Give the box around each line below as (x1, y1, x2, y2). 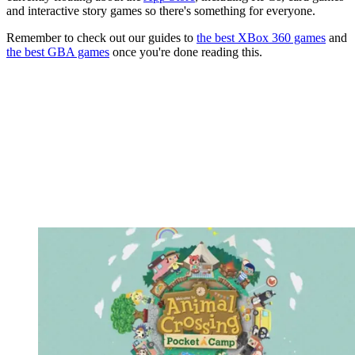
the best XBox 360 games (197, 30, 326, 44)
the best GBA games (6, 44, 109, 59)
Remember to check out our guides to (6, 30, 197, 44)
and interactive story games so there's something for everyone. (6, 3, 315, 17)
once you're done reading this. (109, 44, 262, 59)
